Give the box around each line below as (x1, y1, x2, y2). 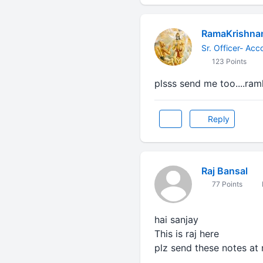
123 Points (210, 57, 247, 66)
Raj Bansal (201, 165, 248, 177)
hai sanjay (154, 214, 198, 225)
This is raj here (154, 228, 219, 240)
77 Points (210, 180, 242, 188)
